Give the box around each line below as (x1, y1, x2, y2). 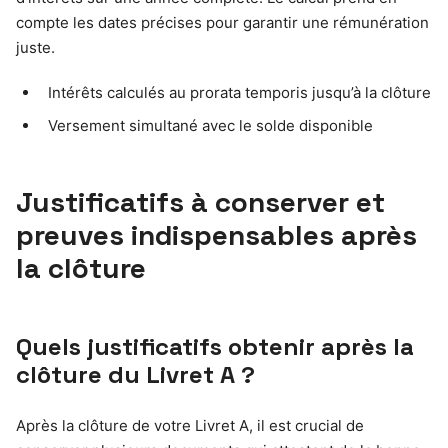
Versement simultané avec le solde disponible (48, 115, 373, 135)
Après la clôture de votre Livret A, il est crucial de (16, 415, 364, 435)
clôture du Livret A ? (16, 358, 255, 390)
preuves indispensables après (16, 216, 417, 253)
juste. (16, 37, 55, 57)
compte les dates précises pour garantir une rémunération (16, 12, 429, 32)
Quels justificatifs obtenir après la (16, 330, 414, 362)
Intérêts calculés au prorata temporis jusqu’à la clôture (48, 82, 431, 102)
